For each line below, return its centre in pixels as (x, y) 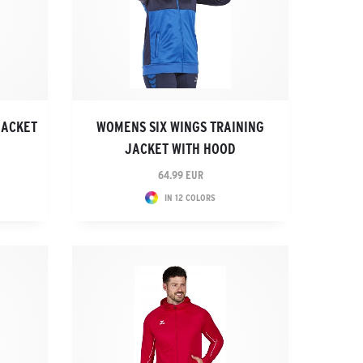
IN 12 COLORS (190, 197)
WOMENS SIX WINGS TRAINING (181, 127)
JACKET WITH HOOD (181, 149)
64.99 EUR (180, 175)
